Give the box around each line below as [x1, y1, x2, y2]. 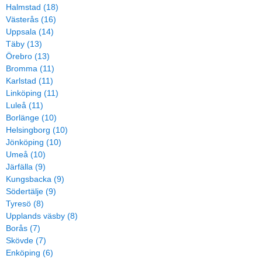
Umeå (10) [6, 150, 46, 159]
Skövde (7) [6, 236, 46, 245]
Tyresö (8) [6, 199, 44, 208]
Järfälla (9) [6, 162, 46, 171]
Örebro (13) [6, 51, 50, 61]
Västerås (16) [6, 15, 56, 24]
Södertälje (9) [6, 187, 56, 196]
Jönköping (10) [6, 137, 61, 147]
